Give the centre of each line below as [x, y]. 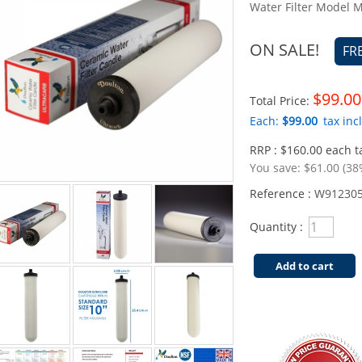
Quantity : [276, 227]
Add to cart [305, 266]
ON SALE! [284, 50]
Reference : [282, 194]
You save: [277, 168]
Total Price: [281, 101]
